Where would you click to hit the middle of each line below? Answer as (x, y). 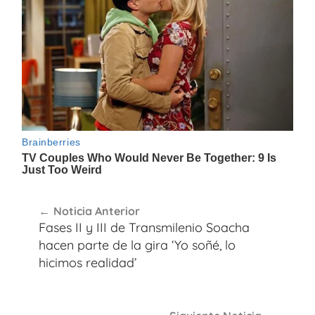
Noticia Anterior (97, 211)
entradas (59, 249)
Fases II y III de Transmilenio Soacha (144, 228)
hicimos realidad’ (88, 263)
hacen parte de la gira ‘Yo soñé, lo (137, 245)
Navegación (72, 198)
